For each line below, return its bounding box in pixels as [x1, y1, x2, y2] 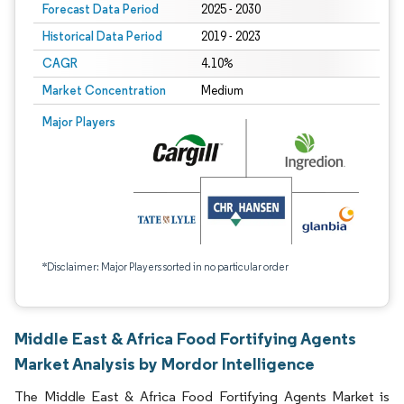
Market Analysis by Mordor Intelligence [14, 353, 315, 374]
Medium [200, 83, 243, 98]
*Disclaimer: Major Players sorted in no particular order [42, 260, 289, 273]
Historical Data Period [42, 28, 162, 44]
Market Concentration [42, 82, 166, 98]
